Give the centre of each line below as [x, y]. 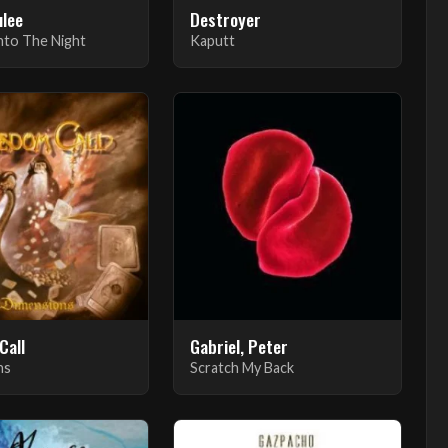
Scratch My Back [241, 367]
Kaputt [212, 40]
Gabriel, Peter [238, 345]
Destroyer [225, 18]
